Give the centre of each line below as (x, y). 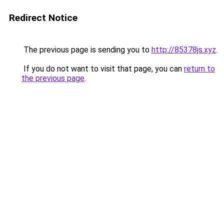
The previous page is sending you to (86, 50)
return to (199, 69)
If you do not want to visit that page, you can (103, 69)
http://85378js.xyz (184, 50)
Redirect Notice (43, 18)
